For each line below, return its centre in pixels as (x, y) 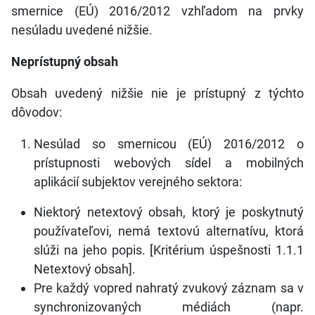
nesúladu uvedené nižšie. (82, 30)
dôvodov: (37, 112)
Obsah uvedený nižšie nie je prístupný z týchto (157, 93)
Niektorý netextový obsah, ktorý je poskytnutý (169, 212)
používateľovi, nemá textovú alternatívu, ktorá (169, 231)
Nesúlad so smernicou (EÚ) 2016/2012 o (169, 144)
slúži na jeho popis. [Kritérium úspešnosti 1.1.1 (169, 250)
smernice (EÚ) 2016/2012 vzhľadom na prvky (157, 11)
